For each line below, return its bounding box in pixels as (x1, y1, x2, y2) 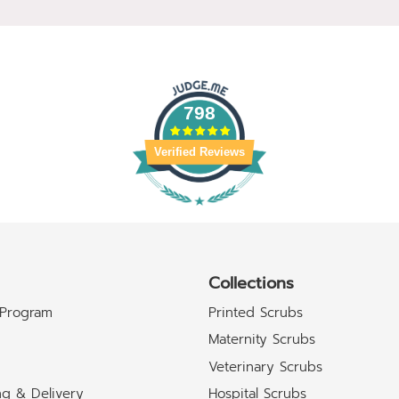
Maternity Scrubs (208, 330, 315, 350)
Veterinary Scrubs (208, 356, 322, 377)
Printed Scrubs (208, 303, 303, 323)
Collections (208, 270, 294, 296)
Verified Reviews (154, 144, 245, 159)
